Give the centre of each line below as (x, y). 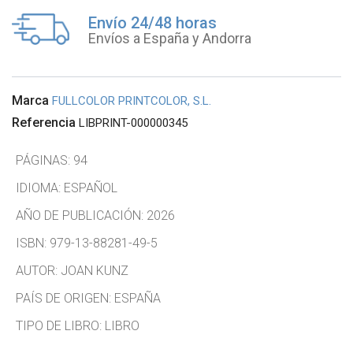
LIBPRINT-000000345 (133, 123)
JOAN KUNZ (95, 271)
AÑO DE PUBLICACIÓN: (81, 216)
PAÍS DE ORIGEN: (65, 298)
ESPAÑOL (91, 188)
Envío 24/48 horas (152, 22)
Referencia (44, 123)
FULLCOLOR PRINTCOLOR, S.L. (132, 101)
